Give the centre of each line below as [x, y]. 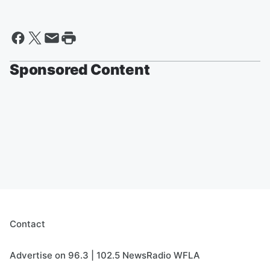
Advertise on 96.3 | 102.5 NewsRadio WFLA [105, 255]
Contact [27, 224]
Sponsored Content [80, 70]
